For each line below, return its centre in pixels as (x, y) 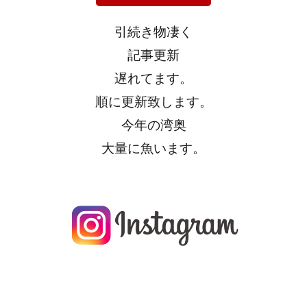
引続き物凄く (153, 32)
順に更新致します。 (153, 101)
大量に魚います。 (153, 148)
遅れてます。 (153, 78)
